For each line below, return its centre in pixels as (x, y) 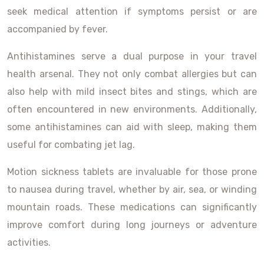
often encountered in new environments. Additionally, (132, 109)
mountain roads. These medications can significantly (132, 207)
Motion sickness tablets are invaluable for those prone (132, 172)
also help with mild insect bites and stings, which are (132, 92)
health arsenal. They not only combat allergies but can (132, 74)
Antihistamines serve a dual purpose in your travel (132, 56)
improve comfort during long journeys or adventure (132, 225)
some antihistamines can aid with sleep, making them (132, 127)
